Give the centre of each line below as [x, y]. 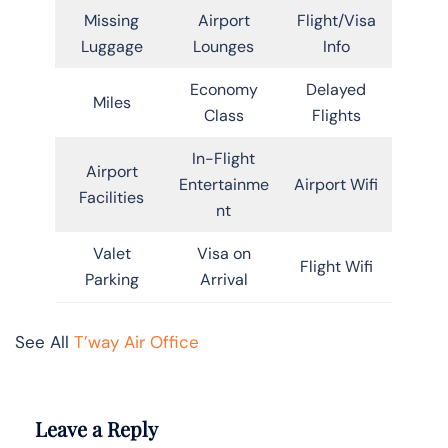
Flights [336, 115]
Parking [111, 279]
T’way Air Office [136, 341]
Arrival [223, 279]
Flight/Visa [336, 20]
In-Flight [223, 158]
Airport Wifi [336, 184]
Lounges [223, 46]
